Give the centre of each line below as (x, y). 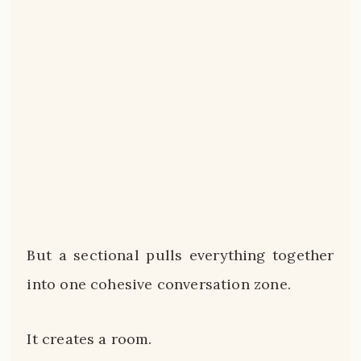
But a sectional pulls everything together (180, 255)
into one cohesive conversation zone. (159, 284)
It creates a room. (89, 338)
